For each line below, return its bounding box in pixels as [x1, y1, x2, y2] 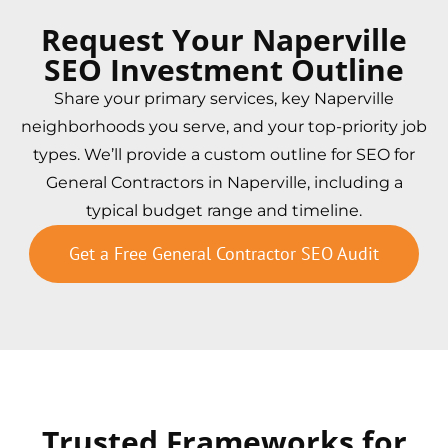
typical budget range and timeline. [86, 200, 362, 220]
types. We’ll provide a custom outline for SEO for [33, 144, 415, 164]
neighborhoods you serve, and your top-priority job [21, 116, 427, 136]
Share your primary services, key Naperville [54, 88, 394, 108]
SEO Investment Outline [44, 48, 404, 90]
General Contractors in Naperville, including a [45, 172, 403, 192]
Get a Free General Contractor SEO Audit [69, 241, 379, 265]
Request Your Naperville [41, 18, 407, 60]
